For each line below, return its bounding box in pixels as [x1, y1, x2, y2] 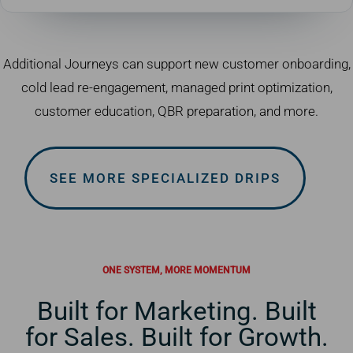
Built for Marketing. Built [36, 295, 317, 326]
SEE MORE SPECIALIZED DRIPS [49, 169, 281, 186]
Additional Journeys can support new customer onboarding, [2, 55, 351, 72]
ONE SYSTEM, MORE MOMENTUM [102, 264, 251, 276]
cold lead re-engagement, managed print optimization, [20, 79, 333, 95]
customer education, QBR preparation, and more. [35, 102, 318, 119]
